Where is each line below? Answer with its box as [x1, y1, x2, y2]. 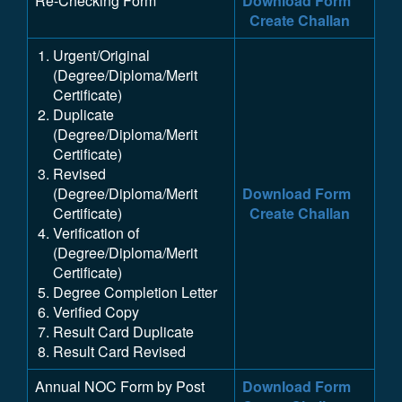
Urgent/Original [53, 45, 153, 66]
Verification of [53, 223, 139, 243]
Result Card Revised [53, 341, 186, 362]
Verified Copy [53, 301, 139, 322]
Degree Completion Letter [53, 282, 217, 302]
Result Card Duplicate [53, 321, 194, 342]
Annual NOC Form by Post [35, 376, 205, 397]
